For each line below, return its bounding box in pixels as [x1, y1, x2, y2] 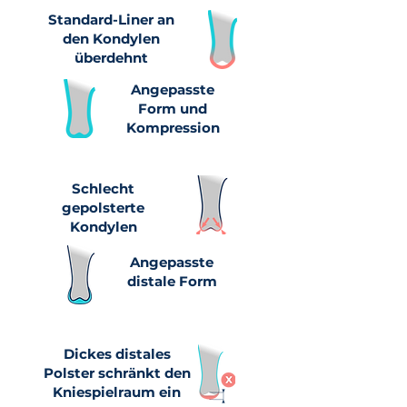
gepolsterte [62, 199, 144, 216]
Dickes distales [63, 345, 171, 362]
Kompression [125, 119, 220, 136]
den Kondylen [63, 30, 160, 47]
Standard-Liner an [48, 11, 174, 28]
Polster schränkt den [43, 364, 191, 382]
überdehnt [74, 49, 148, 66]
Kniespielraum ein [53, 383, 181, 401]
